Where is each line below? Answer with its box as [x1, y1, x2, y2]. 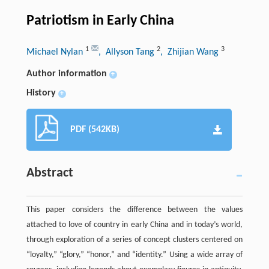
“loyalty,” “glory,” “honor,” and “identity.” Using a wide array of [26, 250, 243, 259]
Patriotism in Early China [26, 13, 174, 28]
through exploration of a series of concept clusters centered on [26, 235, 243, 244]
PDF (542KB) [70, 124, 119, 134]
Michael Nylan [26, 47, 85, 57]
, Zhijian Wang [160, 47, 221, 57]
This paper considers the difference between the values [26, 205, 243, 214]
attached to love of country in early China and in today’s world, [26, 220, 243, 229]
